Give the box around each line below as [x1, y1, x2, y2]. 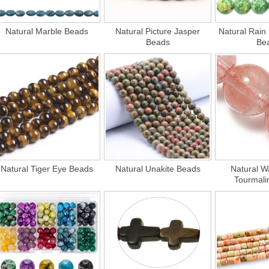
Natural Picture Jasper [115, 26, 201, 36]
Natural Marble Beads [5, 26, 89, 36]
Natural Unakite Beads [115, 163, 201, 174]
